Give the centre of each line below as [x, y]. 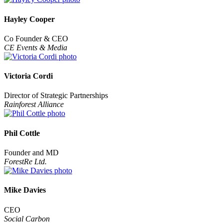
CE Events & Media [36, 47]
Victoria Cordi [28, 76]
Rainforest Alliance [34, 105]
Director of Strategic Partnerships [56, 96]
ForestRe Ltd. [25, 161]
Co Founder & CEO [36, 38]
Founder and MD [31, 152]
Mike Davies [25, 190]
